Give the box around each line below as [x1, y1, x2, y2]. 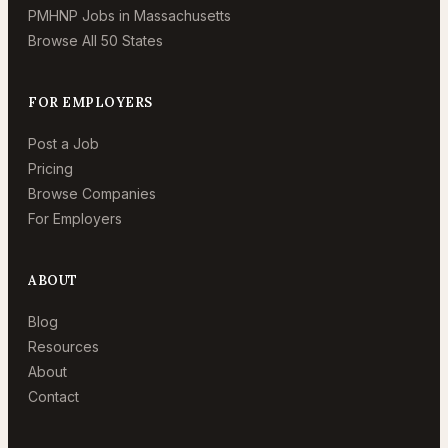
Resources [28, 338, 99, 355]
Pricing [28, 160, 73, 177]
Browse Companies [28, 185, 156, 202]
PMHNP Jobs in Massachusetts [28, 7, 231, 24]
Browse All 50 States [28, 32, 163, 49]
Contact [28, 388, 79, 405]
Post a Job [28, 135, 99, 152]
